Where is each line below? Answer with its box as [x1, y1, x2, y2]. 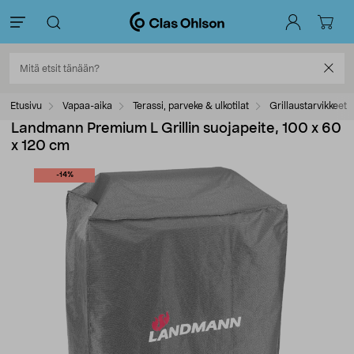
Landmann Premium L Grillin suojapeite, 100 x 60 [11, 122, 341, 136]
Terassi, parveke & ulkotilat [133, 101, 249, 111]
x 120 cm [11, 139, 70, 153]
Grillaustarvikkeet [269, 101, 347, 111]
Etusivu [10, 101, 42, 111]
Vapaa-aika [62, 101, 112, 111]
